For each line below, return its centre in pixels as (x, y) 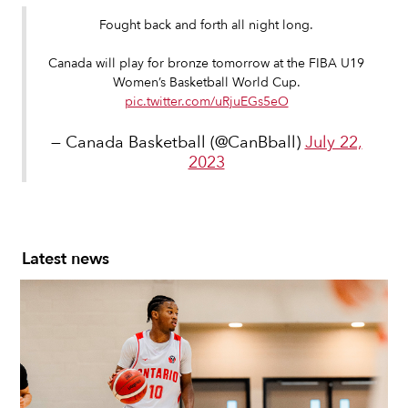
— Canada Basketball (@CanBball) (178, 143)
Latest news (66, 260)
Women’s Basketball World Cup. (206, 83)
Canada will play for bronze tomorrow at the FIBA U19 (206, 64)
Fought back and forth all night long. (206, 25)
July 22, (333, 143)
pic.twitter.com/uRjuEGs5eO (206, 102)
